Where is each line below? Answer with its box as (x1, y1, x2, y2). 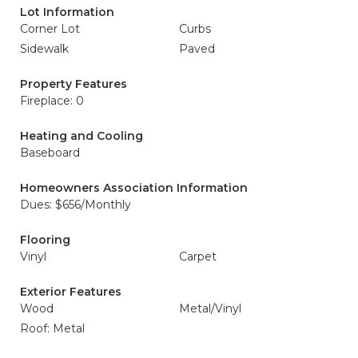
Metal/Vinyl (179, 301, 241, 316)
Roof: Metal (20, 321, 85, 336)
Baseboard (20, 145, 80, 160)
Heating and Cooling (20, 129, 143, 143)
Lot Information (20, 5, 114, 19)
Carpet (179, 249, 217, 264)
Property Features (20, 77, 127, 91)
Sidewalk (20, 42, 69, 56)
